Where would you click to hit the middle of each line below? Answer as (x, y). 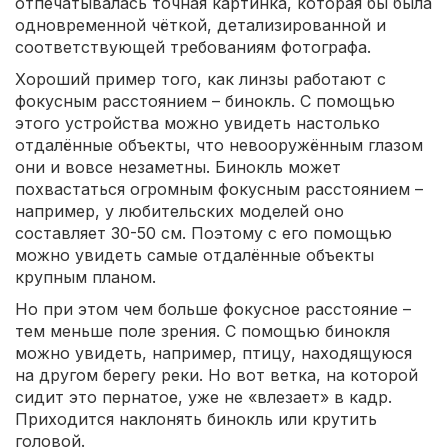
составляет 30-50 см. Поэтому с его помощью (203, 232)
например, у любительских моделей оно (179, 210)
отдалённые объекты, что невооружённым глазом (219, 144)
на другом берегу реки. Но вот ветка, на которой (216, 374)
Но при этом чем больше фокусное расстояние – (213, 308)
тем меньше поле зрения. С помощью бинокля (202, 330)
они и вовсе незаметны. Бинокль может (178, 166)
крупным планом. (85, 276)
